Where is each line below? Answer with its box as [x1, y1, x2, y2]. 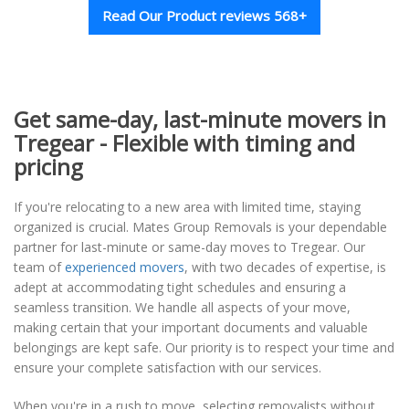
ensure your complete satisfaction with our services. [14, 359, 321, 377]
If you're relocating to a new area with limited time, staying [14, 198, 361, 216]
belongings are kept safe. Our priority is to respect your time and [14, 339, 394, 357]
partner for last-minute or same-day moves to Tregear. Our [14, 238, 365, 257]
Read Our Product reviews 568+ [102, 6, 307, 26]
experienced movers [65, 258, 184, 277]
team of [14, 258, 65, 277]
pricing [14, 152, 83, 183]
